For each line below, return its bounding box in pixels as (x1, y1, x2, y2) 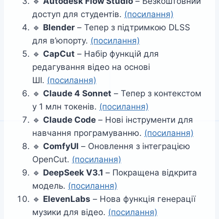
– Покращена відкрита (103, 168, 197, 178)
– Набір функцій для (75, 49, 159, 59)
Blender (43, 22, 75, 33)
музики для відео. (32, 207, 108, 218)
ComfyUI (43, 141, 79, 152)
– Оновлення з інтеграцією (79, 141, 190, 152)
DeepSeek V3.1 (43, 168, 103, 178)
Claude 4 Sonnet (43, 88, 111, 99)
